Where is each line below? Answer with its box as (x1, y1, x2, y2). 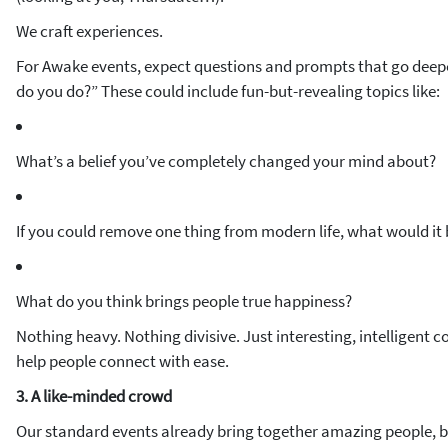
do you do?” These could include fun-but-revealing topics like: (16, 80, 440, 102)
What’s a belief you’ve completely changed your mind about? (16, 150, 436, 172)
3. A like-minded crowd (16, 385, 172, 407)
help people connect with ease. (16, 350, 229, 372)
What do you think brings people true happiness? (16, 290, 352, 312)
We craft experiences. (16, 20, 163, 42)
